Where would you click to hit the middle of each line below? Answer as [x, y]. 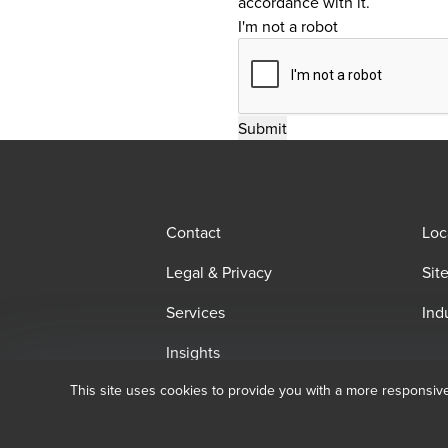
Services [195, 312]
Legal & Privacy [219, 272]
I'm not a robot [288, 26]
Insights [193, 352]
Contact [193, 232]
